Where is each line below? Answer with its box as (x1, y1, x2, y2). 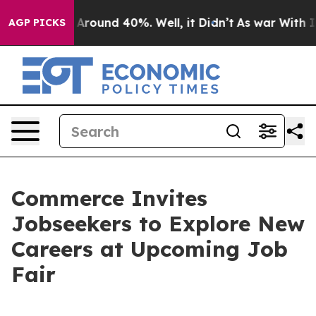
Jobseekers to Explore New (11, 210, 305, 237)
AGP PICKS (8, 16, 66, 29)
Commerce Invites (11, 185, 207, 212)
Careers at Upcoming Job (11, 236, 288, 262)
